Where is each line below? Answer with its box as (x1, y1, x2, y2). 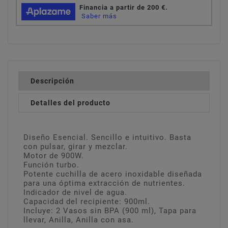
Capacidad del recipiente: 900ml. (23, 196, 150, 206)
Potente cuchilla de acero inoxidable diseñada (23, 169, 202, 179)
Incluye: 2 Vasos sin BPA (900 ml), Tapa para (23, 206, 196, 215)
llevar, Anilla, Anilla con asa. (23, 215, 134, 224)
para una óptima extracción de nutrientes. (23, 178, 185, 188)
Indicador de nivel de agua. (23, 187, 127, 197)
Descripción (31, 76, 74, 85)
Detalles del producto (31, 98, 110, 107)
